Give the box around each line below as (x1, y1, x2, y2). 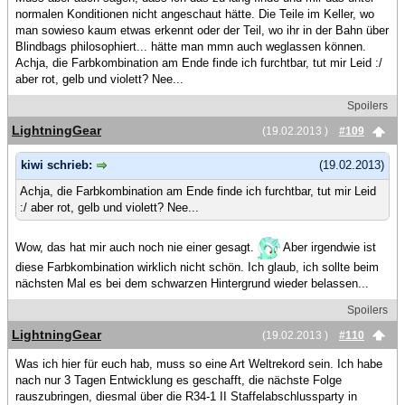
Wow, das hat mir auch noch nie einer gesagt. (15, 240, 258, 254)
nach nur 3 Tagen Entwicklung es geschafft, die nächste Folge (15, 372, 342, 387)
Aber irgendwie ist (280, 240, 376, 254)
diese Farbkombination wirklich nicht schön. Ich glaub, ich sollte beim (15, 259, 379, 274)
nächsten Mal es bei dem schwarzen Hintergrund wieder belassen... (15, 276, 369, 290)
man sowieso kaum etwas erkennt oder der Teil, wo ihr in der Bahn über (15, 24, 389, 37)
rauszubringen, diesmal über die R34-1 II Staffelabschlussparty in (15, 389, 357, 403)
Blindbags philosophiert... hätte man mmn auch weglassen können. (15, 40, 366, 53)
